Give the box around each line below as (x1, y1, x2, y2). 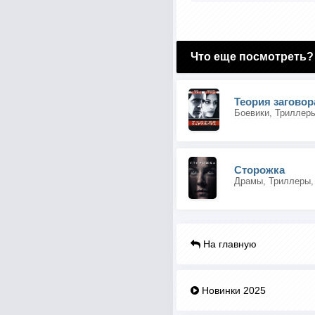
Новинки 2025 (198, 285, 266, 296)
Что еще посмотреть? (190, 51, 314, 63)
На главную (200, 238, 257, 250)
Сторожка (233, 164, 285, 176)
